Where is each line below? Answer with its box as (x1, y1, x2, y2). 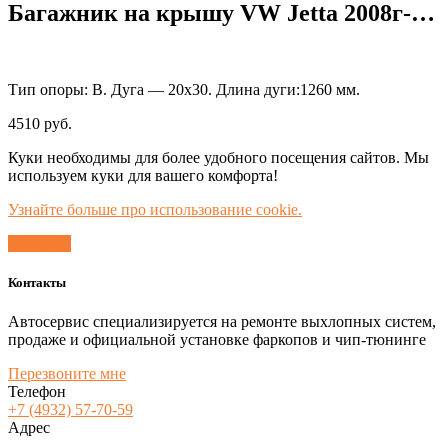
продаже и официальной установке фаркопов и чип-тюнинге (8, 331, 426, 349)
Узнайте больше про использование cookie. (8, 200, 302, 218)
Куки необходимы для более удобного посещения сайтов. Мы (8, 148, 429, 166)
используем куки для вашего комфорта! (8, 166, 278, 184)
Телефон (8, 383, 66, 401)
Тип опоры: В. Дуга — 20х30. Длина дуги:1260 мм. (8, 80, 360, 98)
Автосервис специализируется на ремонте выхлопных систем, (8, 313, 436, 331)
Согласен (8, 234, 71, 252)
